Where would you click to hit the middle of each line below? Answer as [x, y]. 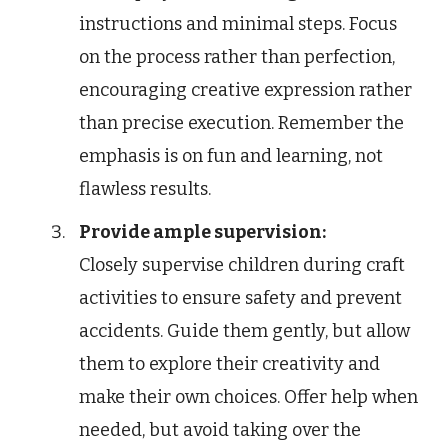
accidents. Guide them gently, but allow [244, 331]
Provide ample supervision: [202, 232]
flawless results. [145, 189]
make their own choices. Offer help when [248, 397]
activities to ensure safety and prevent [240, 298]
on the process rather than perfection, [237, 57]
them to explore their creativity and [229, 364]
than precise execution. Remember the [241, 123]
